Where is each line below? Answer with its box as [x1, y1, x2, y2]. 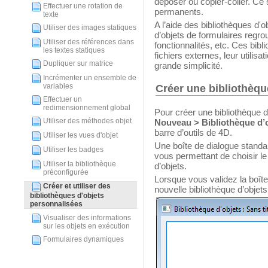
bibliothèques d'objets [30, 191, 104, 200]
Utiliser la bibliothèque [43, 160, 116, 168]
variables [43, 82, 73, 90]
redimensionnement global [43, 103, 130, 112]
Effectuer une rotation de [43, 2, 123, 10]
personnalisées [30, 200, 83, 208]
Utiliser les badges [43, 145, 103, 154]
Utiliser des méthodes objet [43, 117, 132, 125]
